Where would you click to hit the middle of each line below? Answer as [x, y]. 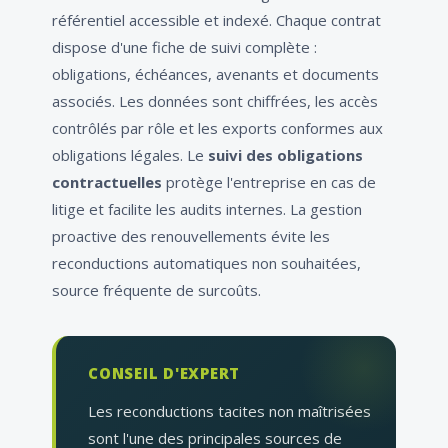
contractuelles [107, 182]
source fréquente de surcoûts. [156, 290]
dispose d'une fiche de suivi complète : [184, 47]
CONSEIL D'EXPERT [164, 373]
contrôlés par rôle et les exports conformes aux [217, 128]
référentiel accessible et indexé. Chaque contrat [216, 20]
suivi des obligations [285, 155]
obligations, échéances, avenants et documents [215, 74]
